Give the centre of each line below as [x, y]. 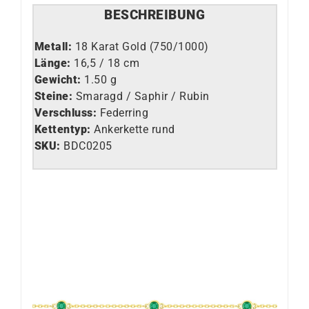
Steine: [53, 96]
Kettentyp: [62, 129]
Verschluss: [65, 112]
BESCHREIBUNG [154, 15]
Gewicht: [59, 79]
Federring [122, 112]
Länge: [52, 63]
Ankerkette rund [134, 129]
